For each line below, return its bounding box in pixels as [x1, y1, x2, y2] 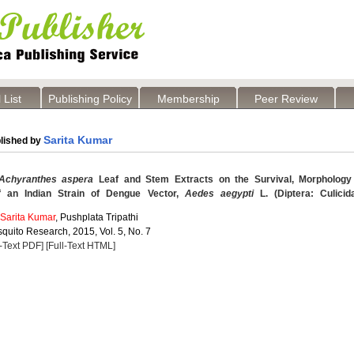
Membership [156, 92, 220, 105]
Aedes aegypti [184, 188, 254, 199]
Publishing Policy [48, 92, 132, 105]
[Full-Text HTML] [46, 240, 115, 251]
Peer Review [254, 92, 318, 105]
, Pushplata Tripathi [55, 212, 138, 223]
